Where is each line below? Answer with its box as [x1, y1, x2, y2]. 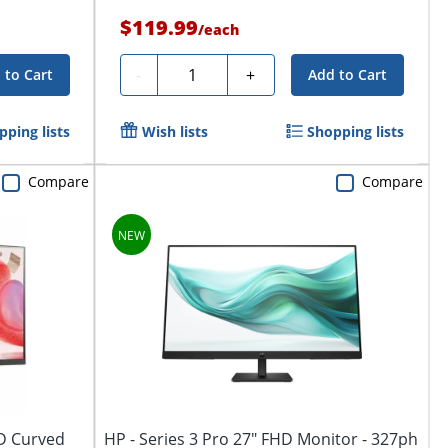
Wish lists [141, 121, 208, 141]
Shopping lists [307, 121, 405, 141]
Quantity [164, 60, 230, 83]
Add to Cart [308, 64, 388, 84]
